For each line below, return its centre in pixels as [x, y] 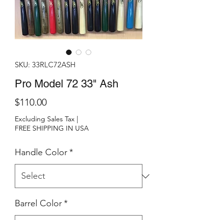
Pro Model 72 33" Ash [67, 84]
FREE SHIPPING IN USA [52, 128]
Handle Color [41, 152]
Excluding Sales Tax [45, 119]
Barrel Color [38, 204]
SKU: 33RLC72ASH [45, 65]
